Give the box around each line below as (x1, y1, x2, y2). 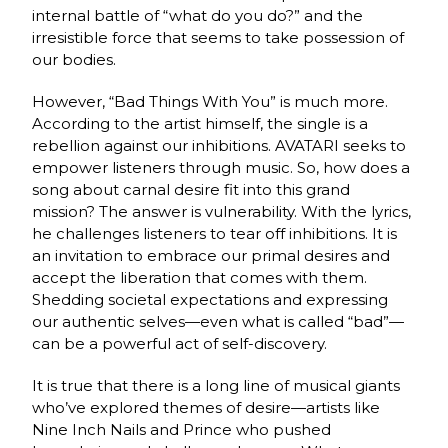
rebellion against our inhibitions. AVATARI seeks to (32, 136, 407, 156)
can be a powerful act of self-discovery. (32, 334, 332, 354)
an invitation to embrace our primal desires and (32, 246, 391, 266)
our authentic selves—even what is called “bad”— (32, 312, 405, 332)
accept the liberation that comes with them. (32, 268, 368, 288)
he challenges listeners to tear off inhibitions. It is (32, 224, 398, 244)
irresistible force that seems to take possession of (32, 28, 405, 48)
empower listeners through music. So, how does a (32, 158, 411, 178)
